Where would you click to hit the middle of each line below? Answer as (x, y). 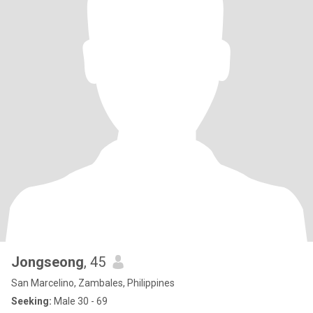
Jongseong (48, 262)
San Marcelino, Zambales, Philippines (93, 283)
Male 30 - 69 (80, 301)
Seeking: (31, 301)
